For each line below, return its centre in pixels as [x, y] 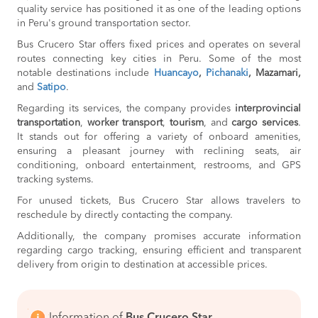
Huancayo [176, 73]
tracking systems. [55, 180]
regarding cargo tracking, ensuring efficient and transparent [159, 251]
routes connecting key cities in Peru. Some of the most [159, 59]
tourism [187, 123]
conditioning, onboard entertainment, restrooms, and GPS [159, 165]
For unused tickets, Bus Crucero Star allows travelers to [159, 201]
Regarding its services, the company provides [126, 109]
